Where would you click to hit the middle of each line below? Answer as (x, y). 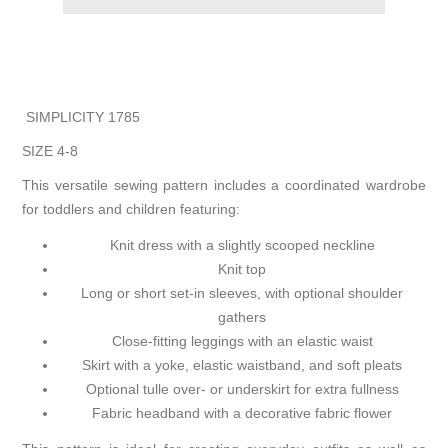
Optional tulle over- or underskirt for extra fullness (242, 389)
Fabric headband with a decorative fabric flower (242, 413)
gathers (242, 317)
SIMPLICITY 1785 (81, 117)
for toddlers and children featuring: (131, 209)
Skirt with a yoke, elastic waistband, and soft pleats (242, 365)
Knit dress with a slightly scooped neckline (242, 245)
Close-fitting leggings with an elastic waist (242, 341)
